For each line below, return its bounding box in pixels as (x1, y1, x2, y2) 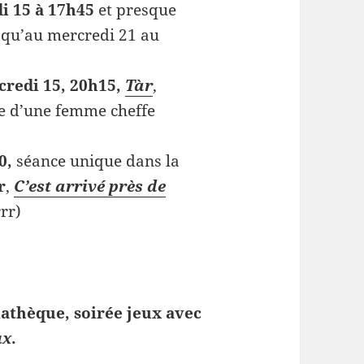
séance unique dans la (11, 150, 180, 172)
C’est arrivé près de (13, 175, 166, 197)
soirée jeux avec (74, 301, 202, 323)
